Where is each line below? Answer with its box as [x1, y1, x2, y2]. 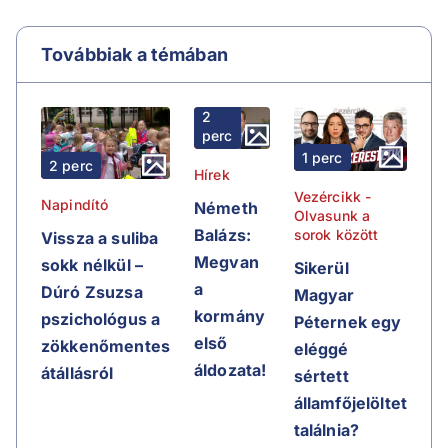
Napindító [41, 196, 109, 214]
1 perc [301, 148, 343, 166]
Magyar [293, 284, 355, 305]
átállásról [41, 363, 114, 384]
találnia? [293, 419, 360, 440]
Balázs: [193, 225, 252, 246]
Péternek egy [293, 311, 402, 332]
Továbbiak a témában [41, 43, 228, 65]
